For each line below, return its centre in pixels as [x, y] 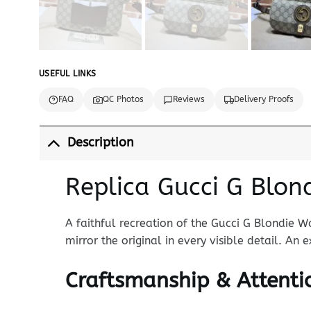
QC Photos [123, 99]
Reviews [188, 99]
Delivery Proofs [263, 99]
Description [101, 143]
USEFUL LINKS [67, 74]
